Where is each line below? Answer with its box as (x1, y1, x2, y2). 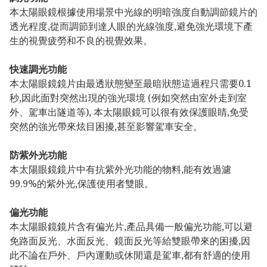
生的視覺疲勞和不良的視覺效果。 (10, 34, 153, 48)
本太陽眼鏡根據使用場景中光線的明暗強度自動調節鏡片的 (10, 5, 257, 19)
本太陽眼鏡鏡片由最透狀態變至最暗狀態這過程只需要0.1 (10, 77, 252, 91)
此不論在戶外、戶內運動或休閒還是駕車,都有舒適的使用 (10, 249, 250, 262)
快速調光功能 (10, 63, 67, 76)
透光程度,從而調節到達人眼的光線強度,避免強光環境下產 (10, 20, 253, 33)
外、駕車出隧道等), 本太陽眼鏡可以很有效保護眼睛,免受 (10, 105, 249, 119)
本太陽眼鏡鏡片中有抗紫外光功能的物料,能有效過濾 (10, 163, 231, 176)
